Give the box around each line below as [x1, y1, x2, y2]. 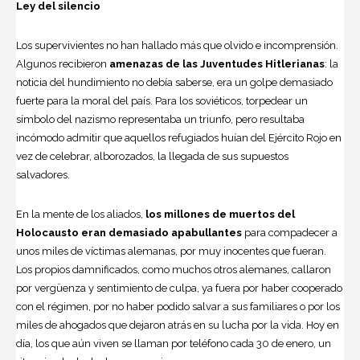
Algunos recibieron [16, 57, 109, 70]
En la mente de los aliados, [16, 207, 143, 220]
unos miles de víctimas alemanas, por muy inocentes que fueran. [16, 244, 326, 257]
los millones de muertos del [143, 207, 295, 220]
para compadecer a [244, 226, 337, 239]
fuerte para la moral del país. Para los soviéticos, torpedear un [16, 94, 308, 107]
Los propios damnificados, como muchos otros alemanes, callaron [16, 263, 331, 276]
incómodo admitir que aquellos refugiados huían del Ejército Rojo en [16, 131, 342, 144]
